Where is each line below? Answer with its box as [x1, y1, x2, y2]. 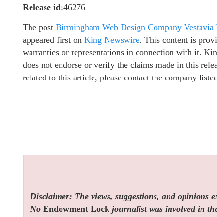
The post [23, 22, 56, 32]
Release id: [23, 2, 63, 12]
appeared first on [23, 35, 84, 45]
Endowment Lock [43, 203, 110, 214]
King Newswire [84, 35, 139, 45]
